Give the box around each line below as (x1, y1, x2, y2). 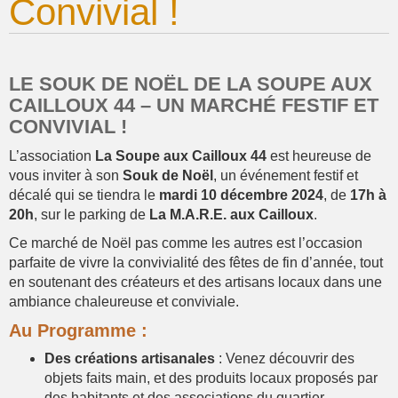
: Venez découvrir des (215, 351, 354, 366)
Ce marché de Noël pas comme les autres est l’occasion (9, 235, 362, 251)
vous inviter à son (9, 168, 123, 183)
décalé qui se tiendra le (9, 187, 159, 203)
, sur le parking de (34, 207, 149, 222)
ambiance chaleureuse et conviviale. (9, 294, 239, 309)
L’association (9, 148, 95, 163)
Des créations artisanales (44, 351, 215, 366)
